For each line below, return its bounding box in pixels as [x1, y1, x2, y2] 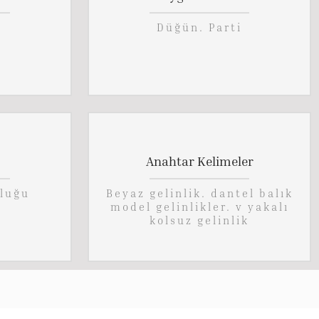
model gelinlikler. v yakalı [110, 200, 289, 214]
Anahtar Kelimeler [145, 152, 253, 169]
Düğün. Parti [157, 21, 242, 34]
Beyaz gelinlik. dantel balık [105, 187, 293, 200]
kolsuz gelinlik [150, 214, 249, 227]
